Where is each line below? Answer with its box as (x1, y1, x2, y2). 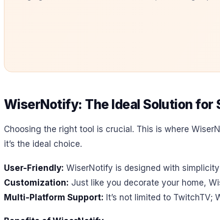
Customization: (4, 177, 69, 188)
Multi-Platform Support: (4, 192, 104, 202)
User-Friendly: (4, 163, 64, 173)
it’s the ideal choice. (4, 138, 82, 149)
